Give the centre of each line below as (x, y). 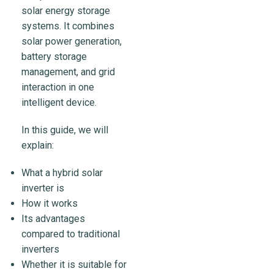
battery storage (54, 57)
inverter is (43, 188)
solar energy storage (66, 11)
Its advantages (53, 219)
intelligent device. (59, 103)
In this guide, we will (65, 130)
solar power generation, (72, 42)
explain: (38, 146)
